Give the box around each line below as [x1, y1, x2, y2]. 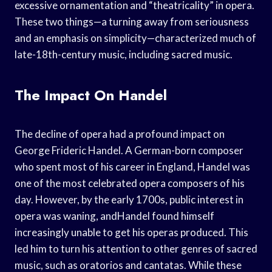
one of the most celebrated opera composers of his [15, 176, 245, 189]
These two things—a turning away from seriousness [15, 15, 249, 28]
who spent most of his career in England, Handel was [15, 160, 250, 173]
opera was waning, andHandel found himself [15, 209, 214, 222]
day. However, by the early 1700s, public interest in [15, 192, 243, 206]
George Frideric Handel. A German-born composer [15, 143, 243, 157]
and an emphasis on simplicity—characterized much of [15, 31, 256, 44]
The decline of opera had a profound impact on [15, 127, 225, 140]
